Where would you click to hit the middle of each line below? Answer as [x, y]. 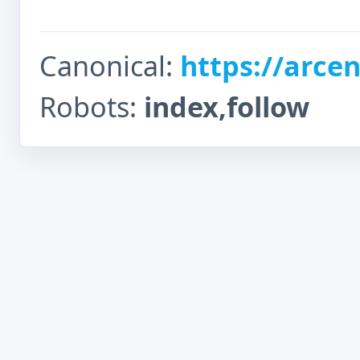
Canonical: [110, 65]
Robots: [92, 106]
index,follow [227, 106]
